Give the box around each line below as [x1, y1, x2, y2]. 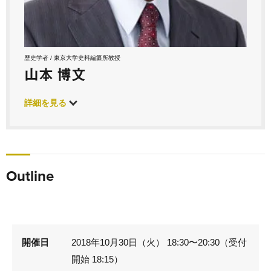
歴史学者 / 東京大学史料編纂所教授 [24, 54, 120, 61]
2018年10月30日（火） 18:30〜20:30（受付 [71, 237, 247, 247]
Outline [6, 167, 54, 185]
